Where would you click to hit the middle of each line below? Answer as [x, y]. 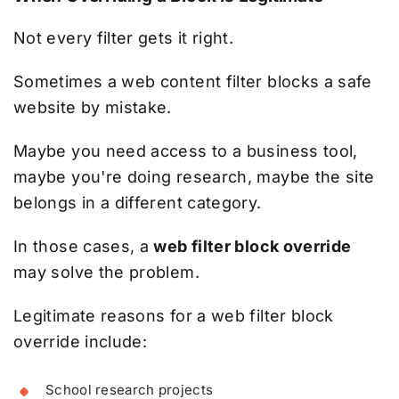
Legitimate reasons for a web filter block [174, 315]
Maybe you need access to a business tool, [186, 151]
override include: [81, 341]
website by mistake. [93, 107]
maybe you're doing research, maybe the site [194, 176]
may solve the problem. [106, 272]
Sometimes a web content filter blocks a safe [193, 81]
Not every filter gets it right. [124, 37]
